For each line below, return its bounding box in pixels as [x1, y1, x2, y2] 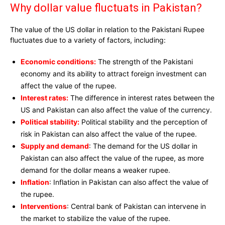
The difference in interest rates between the [70, 93, 214, 102]
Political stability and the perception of [79, 118, 207, 127]
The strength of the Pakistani [98, 57, 193, 66]
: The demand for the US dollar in [89, 142, 197, 151]
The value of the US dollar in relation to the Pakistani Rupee [10, 25, 204, 34]
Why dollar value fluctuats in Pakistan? [10, 2, 202, 15]
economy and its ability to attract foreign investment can [21, 69, 206, 78]
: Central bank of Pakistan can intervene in [67, 202, 206, 211]
